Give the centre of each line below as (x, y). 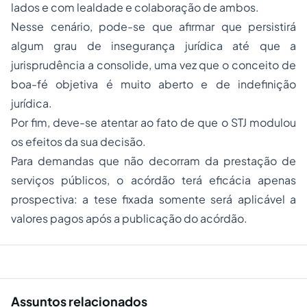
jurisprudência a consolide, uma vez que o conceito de (153, 65)
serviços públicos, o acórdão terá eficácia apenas (153, 180)
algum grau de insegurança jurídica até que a (153, 46)
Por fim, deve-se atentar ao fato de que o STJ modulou (153, 122)
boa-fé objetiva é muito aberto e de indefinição (153, 84)
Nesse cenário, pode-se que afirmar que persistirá (153, 26)
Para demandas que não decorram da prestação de (153, 161)
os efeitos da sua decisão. (78, 142)
